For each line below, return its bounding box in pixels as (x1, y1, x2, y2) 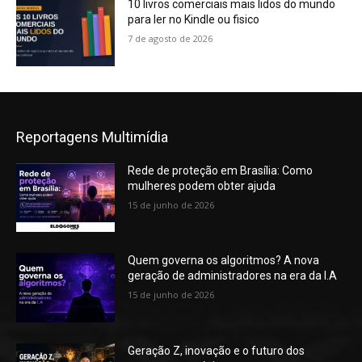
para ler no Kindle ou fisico (128, 13, 260, 27)
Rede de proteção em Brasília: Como (128, 163, 314, 177)
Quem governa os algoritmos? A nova (128, 254, 320, 267)
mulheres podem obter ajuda (128, 179, 276, 192)
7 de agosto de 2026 (128, 32, 213, 45)
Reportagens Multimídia (16, 128, 168, 145)
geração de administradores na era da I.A (128, 269, 338, 283)
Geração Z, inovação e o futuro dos (128, 344, 305, 358)
